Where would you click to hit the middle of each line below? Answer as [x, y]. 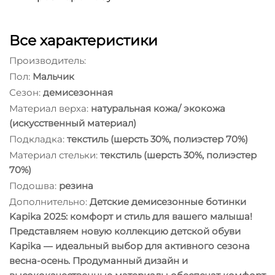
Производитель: [48, 60]
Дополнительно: [48, 201]
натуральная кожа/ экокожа [158, 108]
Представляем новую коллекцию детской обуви [125, 231]
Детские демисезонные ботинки [168, 201]
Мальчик [53, 76]
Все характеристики [83, 40]
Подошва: [33, 185]
